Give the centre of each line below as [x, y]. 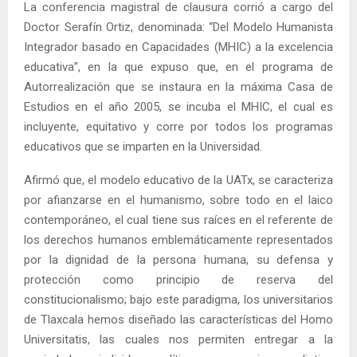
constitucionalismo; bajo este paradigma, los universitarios [178, 299]
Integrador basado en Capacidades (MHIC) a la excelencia [178, 47]
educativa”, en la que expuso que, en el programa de [178, 67]
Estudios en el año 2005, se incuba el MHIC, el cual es [178, 106]
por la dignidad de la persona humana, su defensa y [178, 259]
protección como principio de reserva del [178, 279]
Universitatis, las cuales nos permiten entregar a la [178, 339]
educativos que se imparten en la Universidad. [143, 146]
